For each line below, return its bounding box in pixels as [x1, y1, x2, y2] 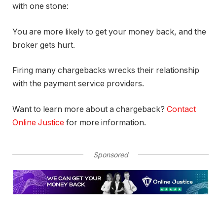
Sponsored [93, 150, 128, 159]
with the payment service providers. [12, 79, 144, 89]
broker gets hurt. [12, 40, 75, 50]
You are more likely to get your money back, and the [12, 27, 206, 37]
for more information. [64, 117, 146, 127]
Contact [167, 104, 196, 114]
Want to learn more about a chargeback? [12, 104, 167, 114]
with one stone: [12, 1, 69, 11]
